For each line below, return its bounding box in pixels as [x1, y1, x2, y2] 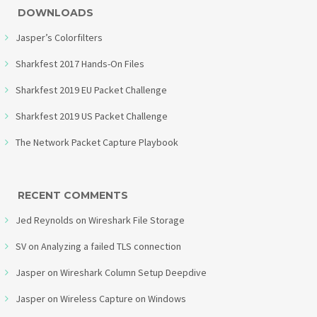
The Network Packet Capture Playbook [16, 135, 178, 149]
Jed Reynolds [16, 213, 74, 226]
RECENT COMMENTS [18, 188, 128, 202]
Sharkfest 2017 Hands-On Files [16, 57, 144, 70]
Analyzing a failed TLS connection [41, 239, 181, 253]
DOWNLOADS [18, 6, 93, 19]
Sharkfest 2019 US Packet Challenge [16, 109, 168, 122]
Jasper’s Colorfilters [16, 30, 103, 44]
